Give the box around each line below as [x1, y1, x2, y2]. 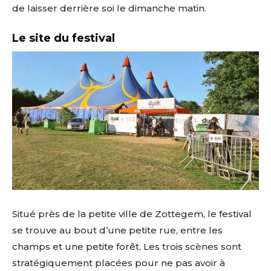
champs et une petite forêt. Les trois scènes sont [12, 241, 241, 253]
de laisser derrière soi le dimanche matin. [12, 2, 206, 14]
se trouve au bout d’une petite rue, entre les [12, 224, 223, 237]
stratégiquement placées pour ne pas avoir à [12, 257, 225, 269]
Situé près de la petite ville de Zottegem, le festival [12, 208, 252, 220]
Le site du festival [12, 31, 115, 45]
